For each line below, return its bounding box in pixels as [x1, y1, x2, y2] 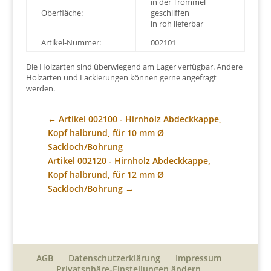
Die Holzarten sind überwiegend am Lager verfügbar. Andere [25, 61, 243, 73]
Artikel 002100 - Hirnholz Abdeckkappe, [58, 113, 221, 125]
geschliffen [150, 7, 189, 19]
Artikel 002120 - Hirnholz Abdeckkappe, [47, 155, 211, 167]
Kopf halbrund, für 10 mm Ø [47, 127, 164, 139]
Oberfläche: [41, 7, 83, 19]
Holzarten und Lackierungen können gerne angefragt [25, 72, 217, 83]
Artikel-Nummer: [41, 37, 101, 48]
